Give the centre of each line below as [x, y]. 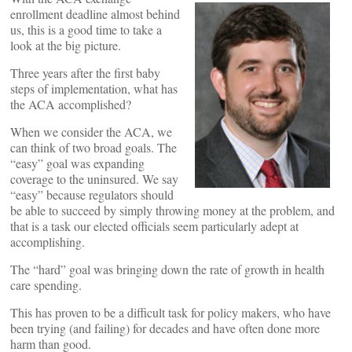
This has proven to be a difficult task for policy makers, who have [170, 312]
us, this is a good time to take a [86, 29]
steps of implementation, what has [94, 88]
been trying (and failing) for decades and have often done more [165, 328]
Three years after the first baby [85, 73]
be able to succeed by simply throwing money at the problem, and [172, 210]
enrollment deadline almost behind [95, 14]
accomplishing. [48, 242]
